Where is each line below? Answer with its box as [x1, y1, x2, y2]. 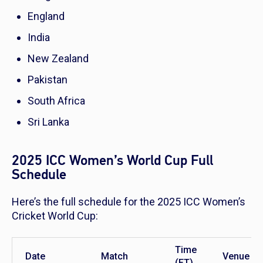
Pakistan [28, 73, 68, 86]
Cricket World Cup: [12, 210, 98, 222]
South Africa [28, 95, 85, 107]
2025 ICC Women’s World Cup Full [12, 151, 213, 170]
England [28, 10, 65, 23]
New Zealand [28, 52, 89, 65]
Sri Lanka [28, 116, 69, 129]
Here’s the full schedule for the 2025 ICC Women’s [12, 195, 245, 208]
